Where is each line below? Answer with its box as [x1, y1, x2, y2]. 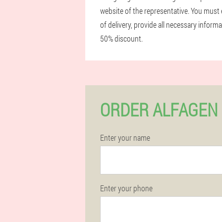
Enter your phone [100, 183, 153, 193]
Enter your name [100, 132, 150, 143]
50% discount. [100, 33, 143, 44]
